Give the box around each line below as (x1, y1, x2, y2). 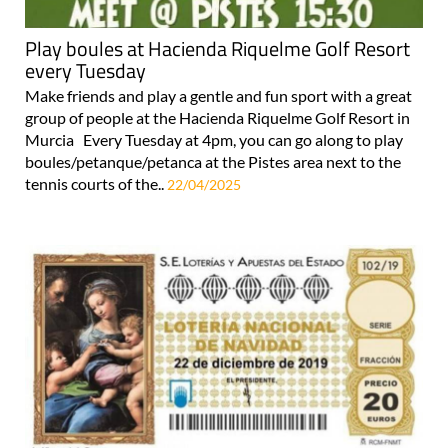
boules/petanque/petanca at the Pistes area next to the (25, 152, 401, 172)
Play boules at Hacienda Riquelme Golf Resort (25, 33, 410, 65)
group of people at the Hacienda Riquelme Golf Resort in (25, 108, 410, 128)
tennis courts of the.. (25, 174, 167, 194)
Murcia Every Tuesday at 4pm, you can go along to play (25, 130, 403, 150)
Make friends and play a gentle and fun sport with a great (25, 86, 412, 106)
